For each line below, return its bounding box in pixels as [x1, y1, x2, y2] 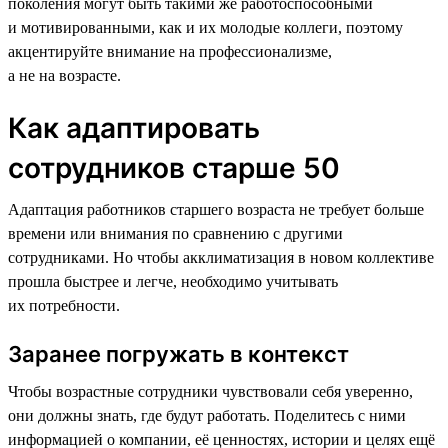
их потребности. [8, 296, 120, 314]
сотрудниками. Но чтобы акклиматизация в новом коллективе [8, 248, 434, 266]
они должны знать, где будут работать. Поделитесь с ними [8, 406, 406, 424]
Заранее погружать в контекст [8, 340, 349, 367]
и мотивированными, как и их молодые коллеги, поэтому [8, 18, 403, 36]
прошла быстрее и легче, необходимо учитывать [8, 272, 338, 290]
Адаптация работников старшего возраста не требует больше [8, 200, 424, 218]
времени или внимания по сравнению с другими [8, 224, 343, 242]
